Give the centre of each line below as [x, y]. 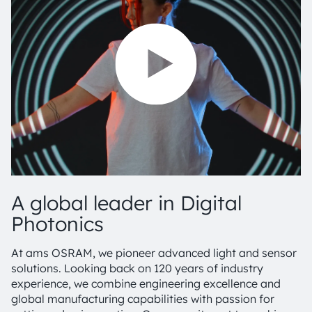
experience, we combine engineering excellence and [146, 283]
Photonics [57, 224]
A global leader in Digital [126, 203]
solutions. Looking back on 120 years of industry [137, 268]
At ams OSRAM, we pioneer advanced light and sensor [154, 253]
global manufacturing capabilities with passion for [143, 299]
